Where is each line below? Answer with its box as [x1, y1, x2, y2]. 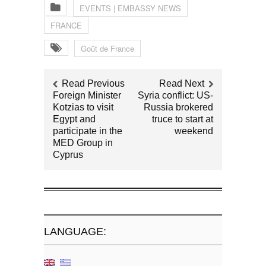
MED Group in [53, 138, 113, 148]
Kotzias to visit [53, 102, 113, 112]
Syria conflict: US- [138, 90, 213, 100]
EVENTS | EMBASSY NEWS [80, 2, 181, 14]
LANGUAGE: [44, 226, 106, 237]
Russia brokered [144, 102, 213, 112]
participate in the [53, 126, 122, 136]
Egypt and [53, 114, 96, 124]
